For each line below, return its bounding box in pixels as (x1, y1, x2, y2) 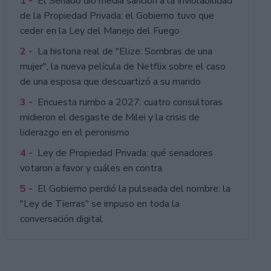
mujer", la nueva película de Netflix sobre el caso (19, 60, 226, 74)
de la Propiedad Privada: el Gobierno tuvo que (19, 9, 214, 23)
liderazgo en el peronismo (19, 126, 129, 140)
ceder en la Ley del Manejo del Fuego (19, 24, 180, 38)
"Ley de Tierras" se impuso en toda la (19, 197, 180, 211)
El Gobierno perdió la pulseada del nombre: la (37, 182, 230, 196)
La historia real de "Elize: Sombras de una (37, 45, 212, 59)
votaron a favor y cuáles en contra (19, 162, 162, 175)
